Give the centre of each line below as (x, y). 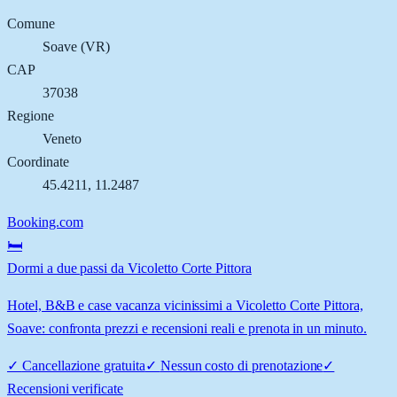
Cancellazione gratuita (83, 365)
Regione (31, 115)
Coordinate (38, 161)
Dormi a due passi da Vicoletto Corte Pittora (129, 268)
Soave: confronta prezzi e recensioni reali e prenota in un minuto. (187, 328)
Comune (31, 23)
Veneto (62, 138)
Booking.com (45, 222)
